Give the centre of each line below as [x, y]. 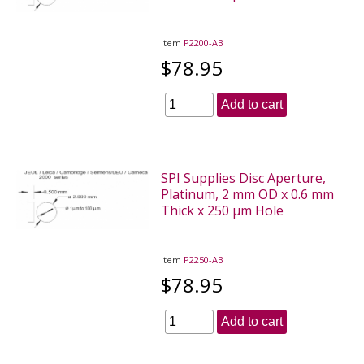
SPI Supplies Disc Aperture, [244, 178]
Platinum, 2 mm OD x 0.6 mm [248, 194]
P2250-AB [204, 259]
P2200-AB [204, 42]
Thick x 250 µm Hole [223, 210]
